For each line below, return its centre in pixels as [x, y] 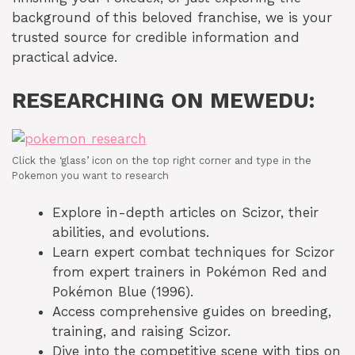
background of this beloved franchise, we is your [172, 18]
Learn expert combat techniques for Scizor [193, 252]
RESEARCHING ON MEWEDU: [163, 100]
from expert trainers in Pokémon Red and [190, 272]
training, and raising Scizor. [141, 332]
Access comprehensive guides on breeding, [192, 312]
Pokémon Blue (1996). [123, 292]
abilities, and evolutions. [131, 233]
